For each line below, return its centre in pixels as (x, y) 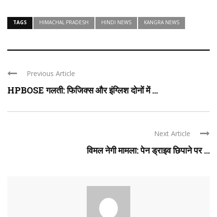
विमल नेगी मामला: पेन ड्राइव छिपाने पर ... (148, 150)
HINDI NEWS (116, 23)
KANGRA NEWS (162, 23)
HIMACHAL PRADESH (64, 23)
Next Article (172, 134)
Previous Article (51, 74)
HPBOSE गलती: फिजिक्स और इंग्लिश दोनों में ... (83, 90)
